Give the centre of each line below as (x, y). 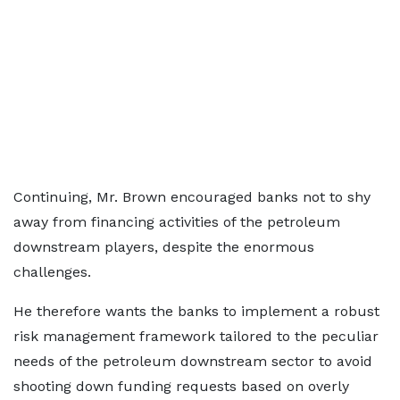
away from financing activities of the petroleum (177, 222)
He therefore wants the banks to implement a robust (196, 312)
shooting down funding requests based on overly (181, 387)
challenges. (52, 272)
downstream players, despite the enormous (164, 247)
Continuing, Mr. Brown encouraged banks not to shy (192, 197)
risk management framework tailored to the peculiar (196, 337)
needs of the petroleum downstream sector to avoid (193, 362)
